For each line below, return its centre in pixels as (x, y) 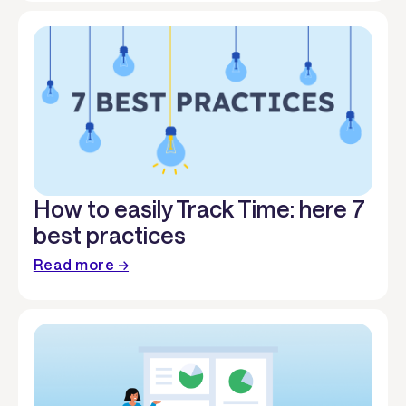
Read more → (81, 265)
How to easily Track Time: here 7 (199, 208)
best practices (109, 235)
